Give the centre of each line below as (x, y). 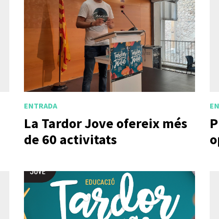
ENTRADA (41, 106)
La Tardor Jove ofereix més (106, 123)
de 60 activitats (70, 139)
